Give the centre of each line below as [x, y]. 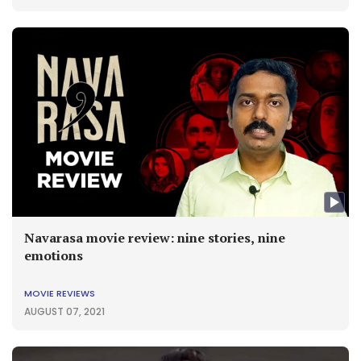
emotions [54, 255]
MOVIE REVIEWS [60, 293]
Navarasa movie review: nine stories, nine [155, 237]
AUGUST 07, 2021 [64, 311]
